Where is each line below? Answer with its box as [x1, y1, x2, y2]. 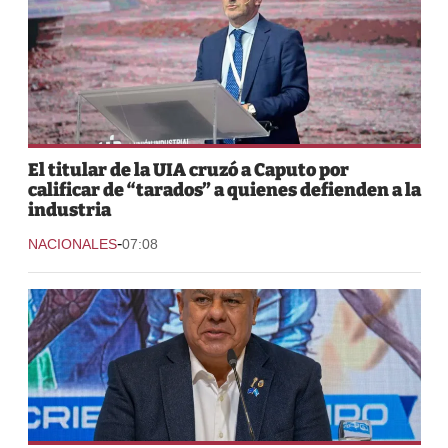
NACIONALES [27, 235, 117, 252]
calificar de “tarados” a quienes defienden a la [27, 178, 421, 201]
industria [27, 198, 111, 221]
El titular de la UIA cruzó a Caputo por [27, 158, 349, 181]
